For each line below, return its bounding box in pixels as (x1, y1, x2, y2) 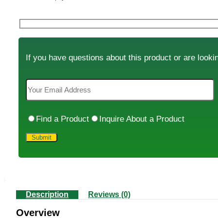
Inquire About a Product (99, 114, 184, 124)
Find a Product (36, 114, 89, 124)
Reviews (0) (88, 190, 130, 199)
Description (26, 190, 69, 199)
